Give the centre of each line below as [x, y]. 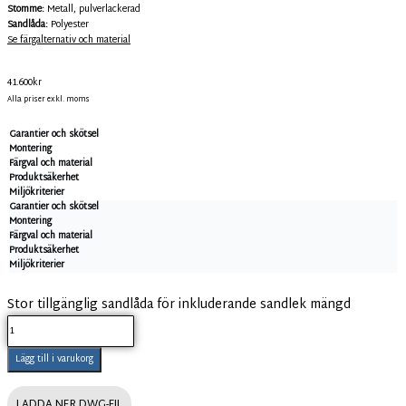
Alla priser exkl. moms [48, 99]
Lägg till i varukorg [54, 359]
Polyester [68, 24]
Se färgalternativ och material [69, 40]
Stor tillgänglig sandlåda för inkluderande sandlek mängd [179, 304]
